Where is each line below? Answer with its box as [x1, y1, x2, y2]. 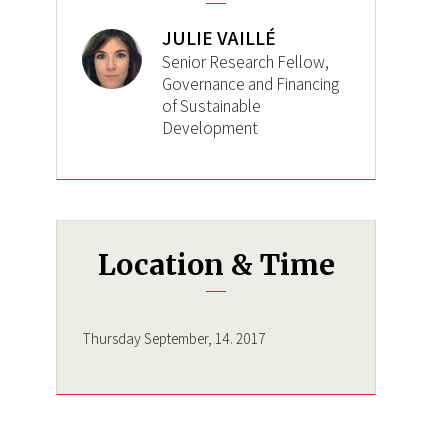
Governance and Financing [162, 73, 339, 96]
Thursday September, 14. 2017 [82, 328, 266, 349]
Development [162, 117, 258, 140]
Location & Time [97, 247, 335, 284]
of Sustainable [162, 95, 261, 118]
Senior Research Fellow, [162, 51, 329, 74]
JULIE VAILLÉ [162, 25, 276, 52]
